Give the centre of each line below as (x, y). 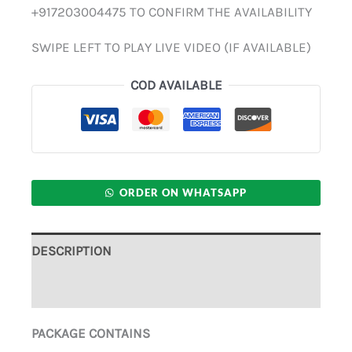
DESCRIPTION (71, 251)
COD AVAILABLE (176, 85)
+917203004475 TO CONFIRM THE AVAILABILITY (172, 12)
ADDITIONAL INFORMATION (111, 289)
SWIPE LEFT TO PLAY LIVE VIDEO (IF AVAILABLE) (171, 48)
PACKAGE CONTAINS (91, 333)
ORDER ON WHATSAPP (183, 192)
